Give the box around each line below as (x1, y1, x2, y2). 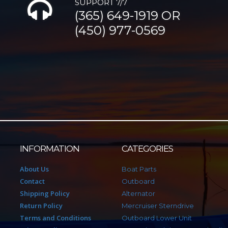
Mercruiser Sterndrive (122, 202, 194, 210)
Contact (20, 177, 45, 186)
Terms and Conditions (20, 213, 91, 223)
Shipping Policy (20, 189, 70, 198)
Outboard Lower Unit (122, 214, 192, 222)
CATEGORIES (122, 144, 173, 154)
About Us (20, 164, 49, 174)
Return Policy (20, 201, 63, 211)
